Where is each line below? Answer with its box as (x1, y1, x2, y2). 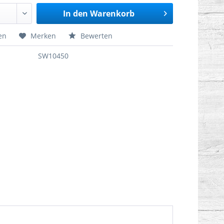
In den (63, 8, 88, 19)
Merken (30, 31, 56, 40)
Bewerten (78, 31, 112, 40)
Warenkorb (90, 8, 134, 19)
